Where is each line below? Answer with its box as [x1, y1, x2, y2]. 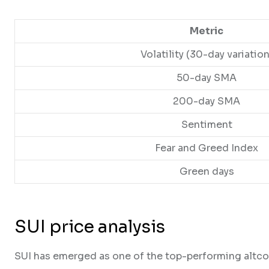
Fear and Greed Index [155, 142, 258, 155]
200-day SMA [173, 95, 240, 108]
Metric [190, 25, 223, 38]
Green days [179, 165, 234, 178]
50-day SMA [177, 71, 237, 85]
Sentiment [181, 118, 232, 131]
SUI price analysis [14, 216, 165, 238]
